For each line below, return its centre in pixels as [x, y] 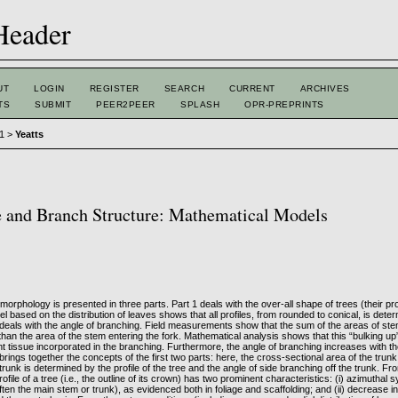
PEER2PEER [126, 104]
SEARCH [184, 88]
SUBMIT [53, 104]
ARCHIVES [325, 88]
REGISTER [114, 88]
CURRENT [252, 88]
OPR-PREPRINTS [284, 104]
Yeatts [30, 135]
